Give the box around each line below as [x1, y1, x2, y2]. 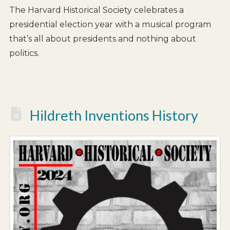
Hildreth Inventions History [30, 107, 199, 124]
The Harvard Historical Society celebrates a [9, 5, 184, 15]
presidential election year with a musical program [9, 20, 211, 30]
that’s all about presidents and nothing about [9, 34, 196, 44]
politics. [9, 48, 39, 59]
